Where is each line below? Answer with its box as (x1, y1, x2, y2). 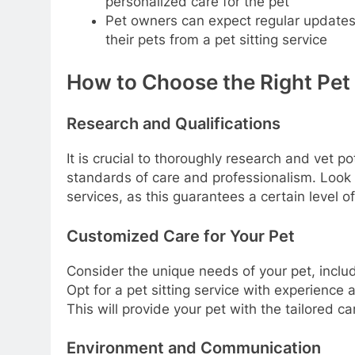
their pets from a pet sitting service (105, 32, 327, 48)
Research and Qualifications (67, 114, 281, 134)
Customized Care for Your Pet (67, 226, 295, 246)
